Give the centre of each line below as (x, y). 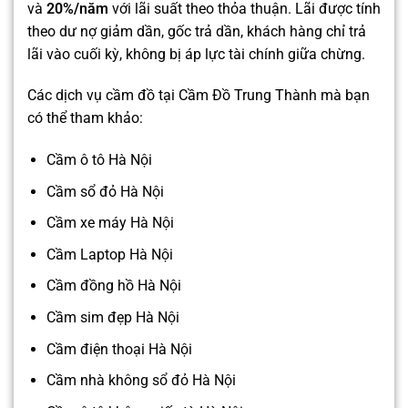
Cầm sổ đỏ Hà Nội (105, 191)
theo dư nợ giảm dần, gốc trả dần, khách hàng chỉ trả (197, 31)
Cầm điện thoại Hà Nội (119, 349)
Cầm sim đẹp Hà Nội (112, 318)
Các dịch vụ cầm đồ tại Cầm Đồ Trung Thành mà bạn (199, 96)
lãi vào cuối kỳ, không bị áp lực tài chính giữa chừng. (196, 54)
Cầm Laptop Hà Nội (109, 254)
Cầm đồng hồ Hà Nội (113, 286)
